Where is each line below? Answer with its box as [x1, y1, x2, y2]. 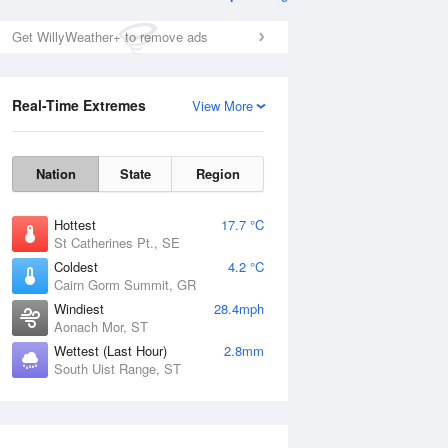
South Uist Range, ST [54, 359, 181, 378]
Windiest [54, 299, 104, 318]
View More [192, 96, 253, 115]
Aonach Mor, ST [54, 317, 148, 336]
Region [195, 164, 240, 183]
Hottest [54, 215, 96, 234]
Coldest [54, 257, 98, 276]
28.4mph [214, 299, 264, 318]
